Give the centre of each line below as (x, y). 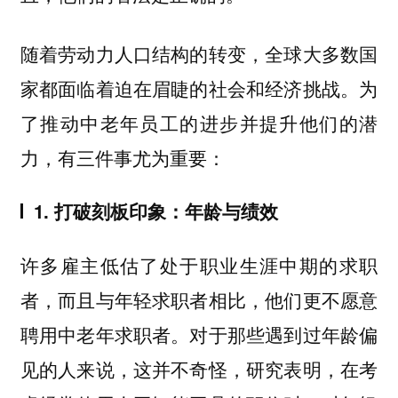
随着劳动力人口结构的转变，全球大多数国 (199, 53)
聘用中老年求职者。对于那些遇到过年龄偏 (199, 334)
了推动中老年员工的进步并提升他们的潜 (199, 122)
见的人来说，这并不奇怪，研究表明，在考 (199, 368)
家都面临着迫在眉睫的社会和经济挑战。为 (199, 88)
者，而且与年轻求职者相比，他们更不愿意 (199, 299)
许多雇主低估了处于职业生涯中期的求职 (199, 264)
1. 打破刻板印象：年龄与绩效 (155, 211)
